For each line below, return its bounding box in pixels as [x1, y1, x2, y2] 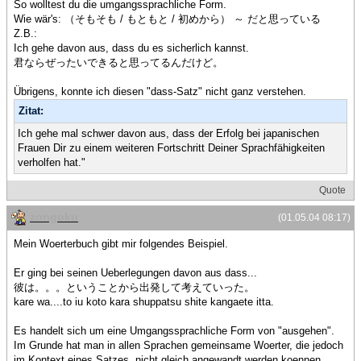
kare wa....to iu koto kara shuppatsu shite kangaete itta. [14, 296, 274, 309]
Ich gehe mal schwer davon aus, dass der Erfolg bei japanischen [18, 127, 319, 139]
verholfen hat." [18, 156, 85, 168]
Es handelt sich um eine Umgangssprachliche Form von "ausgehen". [14, 325, 334, 338]
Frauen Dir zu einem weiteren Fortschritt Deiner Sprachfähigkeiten [18, 141, 325, 154]
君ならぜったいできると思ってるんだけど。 [14, 56, 223, 68]
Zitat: [19, 104, 44, 117]
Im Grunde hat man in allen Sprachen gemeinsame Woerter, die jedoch [14, 339, 343, 352]
